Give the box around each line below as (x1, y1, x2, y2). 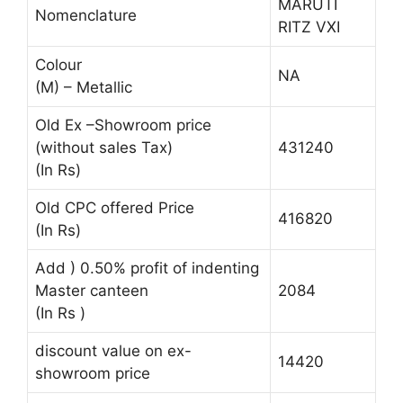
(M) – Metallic (35, 77, 132, 96)
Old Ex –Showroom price (35, 115, 211, 134)
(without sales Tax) (35, 138, 173, 157)
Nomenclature (35, 5, 137, 24)
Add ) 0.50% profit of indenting (35, 258, 259, 277)
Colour (35, 55, 82, 74)
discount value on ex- (35, 341, 192, 360)
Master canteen (35, 281, 148, 300)
